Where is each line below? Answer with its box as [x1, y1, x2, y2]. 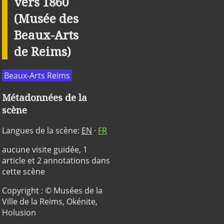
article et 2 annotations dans [2, 155, 110, 166]
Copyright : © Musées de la [2, 185, 102, 196]
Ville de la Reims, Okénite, [2, 196, 97, 207]
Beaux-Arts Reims [4, 70, 70, 81]
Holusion [2, 207, 36, 218]
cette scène [2, 166, 45, 177]
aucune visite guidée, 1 [2, 144, 87, 155]
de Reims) [13, 43, 71, 60]
